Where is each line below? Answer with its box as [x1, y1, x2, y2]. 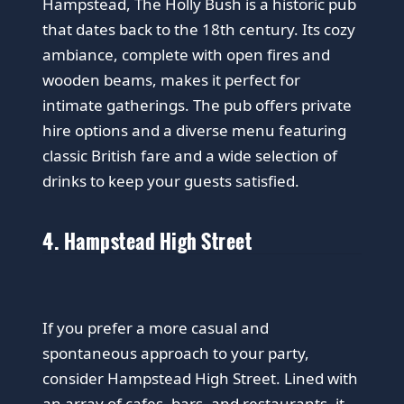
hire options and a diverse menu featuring [42, 119, 347, 141]
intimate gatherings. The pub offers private [42, 94, 353, 115]
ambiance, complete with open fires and [42, 43, 331, 65]
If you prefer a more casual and [42, 317, 270, 338]
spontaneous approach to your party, [42, 342, 310, 363]
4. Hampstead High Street [42, 225, 252, 255]
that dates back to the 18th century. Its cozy [42, 18, 356, 40]
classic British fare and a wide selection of [42, 144, 338, 166]
